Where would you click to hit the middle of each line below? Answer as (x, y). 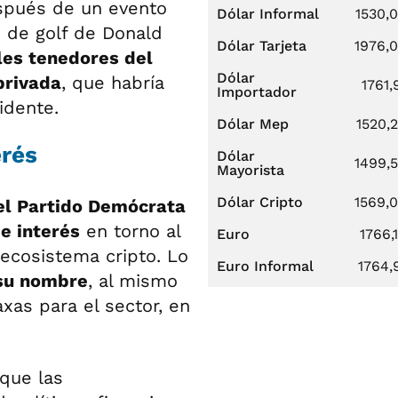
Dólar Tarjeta (262, 46)
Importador (257, 92)
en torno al (130, 231)
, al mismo (133, 281)
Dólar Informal (268, 14)
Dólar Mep (253, 124)
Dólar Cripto (260, 202)
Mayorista (251, 170)
